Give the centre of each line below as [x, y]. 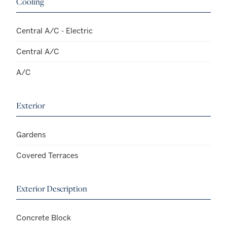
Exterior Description [52, 189]
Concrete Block [44, 218]
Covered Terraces [47, 156]
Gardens [31, 135]
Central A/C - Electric [54, 31]
